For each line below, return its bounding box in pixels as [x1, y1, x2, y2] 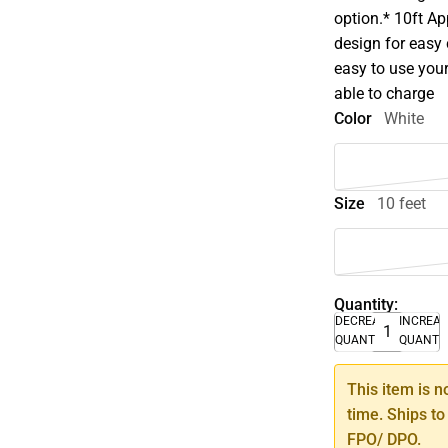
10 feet [377, 193, 427, 213]
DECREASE [335, 313, 395, 328]
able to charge [334, 84, 435, 103]
